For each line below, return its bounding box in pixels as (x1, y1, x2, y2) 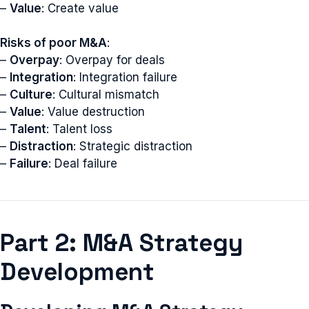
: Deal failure (48, 157, 117, 170)
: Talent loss (46, 122, 112, 136)
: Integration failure (73, 70, 177, 84)
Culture (10, 88, 52, 101)
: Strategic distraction (73, 139, 192, 153)
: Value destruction (41, 105, 145, 119)
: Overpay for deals (59, 53, 165, 67)
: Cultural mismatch (52, 88, 159, 101)
